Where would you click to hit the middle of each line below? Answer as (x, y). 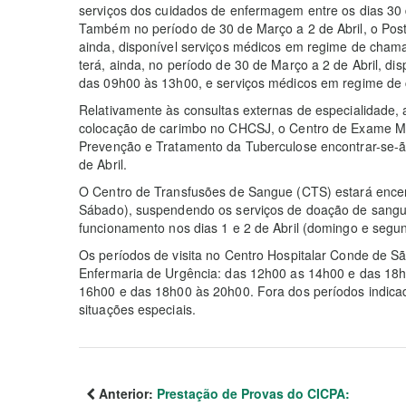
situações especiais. (137, 309)
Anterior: (126, 393)
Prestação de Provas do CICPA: (253, 393)
